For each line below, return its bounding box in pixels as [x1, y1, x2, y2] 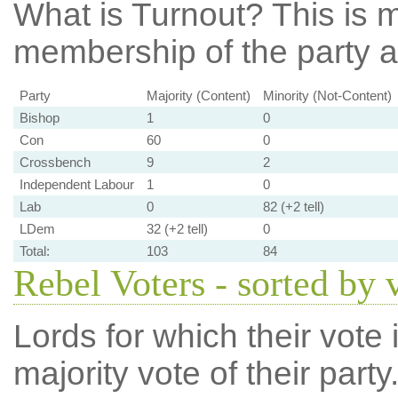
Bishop [19, 110, 60, 125]
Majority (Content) [146, 88, 251, 103]
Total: [19, 243, 50, 259]
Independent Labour [19, 177, 134, 192]
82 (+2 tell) [262, 199, 324, 214]
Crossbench [19, 155, 91, 170]
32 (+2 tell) [146, 221, 208, 236]
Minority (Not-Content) [262, 88, 392, 103]
